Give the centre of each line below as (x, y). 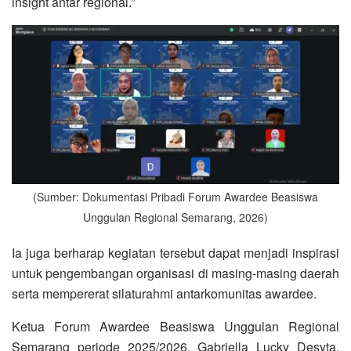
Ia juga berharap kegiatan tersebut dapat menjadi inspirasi (175, 253)
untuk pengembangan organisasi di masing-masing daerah (175, 273)
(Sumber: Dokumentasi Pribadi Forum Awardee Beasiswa (175, 197)
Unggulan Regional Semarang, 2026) (175, 217)
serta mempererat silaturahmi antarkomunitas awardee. (164, 294)
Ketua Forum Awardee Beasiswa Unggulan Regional (175, 327)
